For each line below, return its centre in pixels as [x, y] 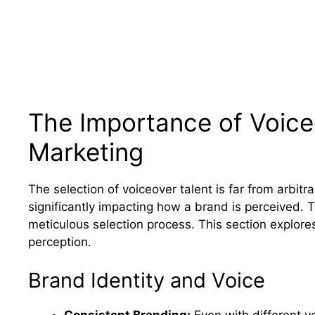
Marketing [86, 152]
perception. [60, 242]
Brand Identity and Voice [147, 281]
